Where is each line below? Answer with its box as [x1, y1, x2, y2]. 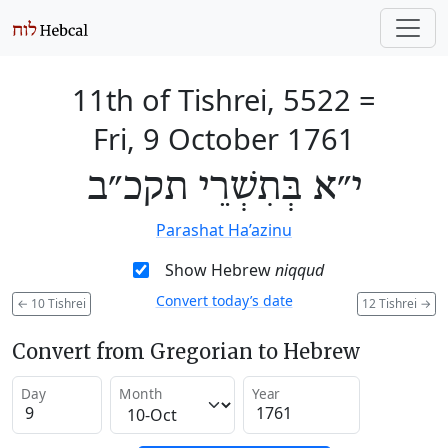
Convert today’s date [155, 291, 293, 310]
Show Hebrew [164, 259, 275, 281]
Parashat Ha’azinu [156, 219, 292, 241]
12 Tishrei [362, 294, 420, 312]
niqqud [274, 259, 324, 281]
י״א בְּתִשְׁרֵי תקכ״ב [86, 164, 362, 212]
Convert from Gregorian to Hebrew [12, 338, 360, 364]
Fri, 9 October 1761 [93, 119, 355, 158]
